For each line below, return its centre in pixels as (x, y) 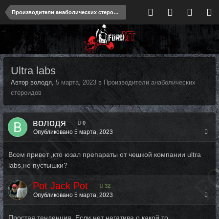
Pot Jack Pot (60, 186)
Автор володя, (33, 82)
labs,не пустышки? (38, 165)
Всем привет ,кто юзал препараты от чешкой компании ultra (105, 154)
